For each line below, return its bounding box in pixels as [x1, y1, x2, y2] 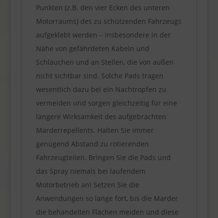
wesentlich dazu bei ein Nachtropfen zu [36, 84, 166, 94]
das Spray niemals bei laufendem [36, 166, 145, 176]
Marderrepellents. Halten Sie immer [36, 125, 154, 135]
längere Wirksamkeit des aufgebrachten [36, 111, 166, 121]
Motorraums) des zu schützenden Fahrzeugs [36, 16, 182, 26]
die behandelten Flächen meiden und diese [36, 207, 179, 217]
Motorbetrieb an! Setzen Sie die [36, 180, 139, 189]
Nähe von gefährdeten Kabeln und [36, 43, 149, 53]
